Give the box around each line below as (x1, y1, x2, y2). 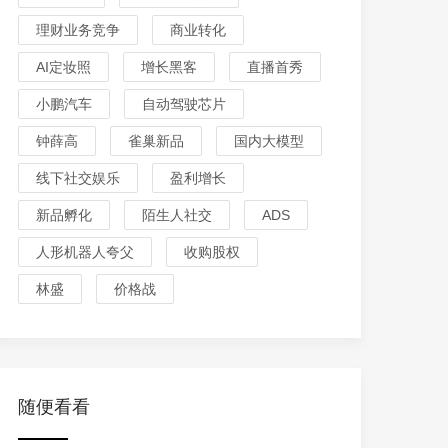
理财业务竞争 (36, 22, 120, 38)
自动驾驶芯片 (142, 96, 226, 112)
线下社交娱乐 (36, 170, 120, 186)
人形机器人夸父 (36, 244, 134, 260)
